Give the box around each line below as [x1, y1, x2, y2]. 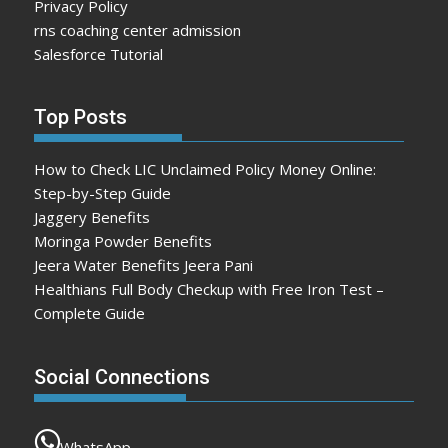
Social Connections [34, 364, 211, 389]
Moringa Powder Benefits [34, 231, 213, 251]
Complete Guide [34, 303, 146, 323]
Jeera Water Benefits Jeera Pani [34, 255, 254, 275]
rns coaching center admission [34, 19, 242, 40]
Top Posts [34, 105, 128, 129]
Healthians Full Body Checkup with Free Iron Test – [34, 279, 385, 299]
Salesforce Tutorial [34, 43, 164, 64]
